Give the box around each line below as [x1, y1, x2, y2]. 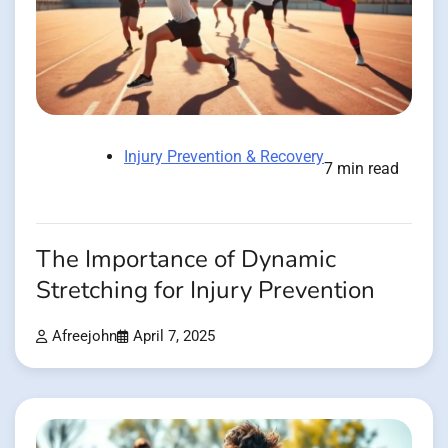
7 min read [324, 159, 399, 179]
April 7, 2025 [133, 328, 215, 346]
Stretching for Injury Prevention [36, 274, 375, 308]
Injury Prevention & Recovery [124, 147, 324, 167]
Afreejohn [52, 328, 117, 346]
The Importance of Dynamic [36, 243, 336, 277]
